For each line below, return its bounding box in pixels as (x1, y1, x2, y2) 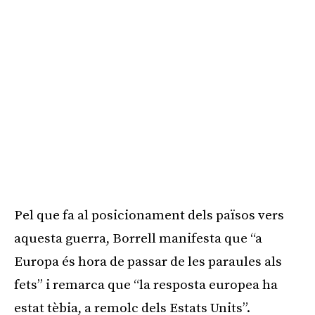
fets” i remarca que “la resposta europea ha (14, 277, 278, 293)
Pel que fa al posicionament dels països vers (14, 207, 284, 224)
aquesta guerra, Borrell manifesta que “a (14, 231, 262, 247)
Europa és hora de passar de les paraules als (14, 254, 282, 270)
